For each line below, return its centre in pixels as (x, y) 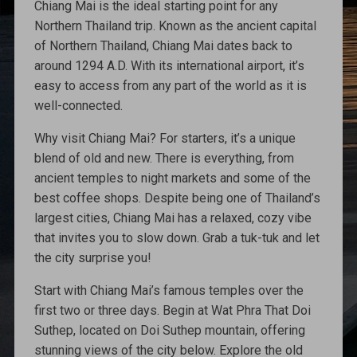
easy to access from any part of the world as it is (170, 85)
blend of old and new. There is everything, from (164, 158)
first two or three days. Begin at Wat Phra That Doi (172, 310)
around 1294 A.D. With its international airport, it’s (169, 65)
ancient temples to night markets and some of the (172, 178)
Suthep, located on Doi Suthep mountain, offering (169, 330)
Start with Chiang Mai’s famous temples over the (169, 290)
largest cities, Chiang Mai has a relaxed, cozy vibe (173, 218)
